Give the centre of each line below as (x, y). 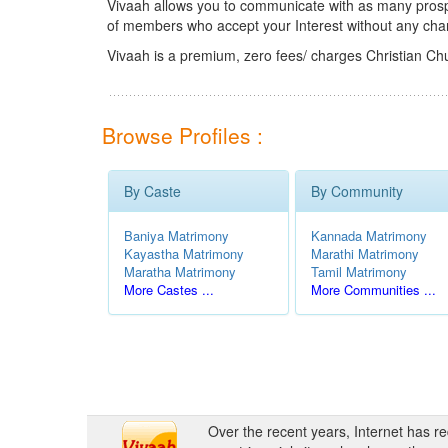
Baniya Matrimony (176, 235)
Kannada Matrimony (369, 235)
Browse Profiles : (182, 135)
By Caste (152, 191)
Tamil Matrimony (359, 271)
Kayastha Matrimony (184, 253)
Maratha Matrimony (180, 271)
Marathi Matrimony (365, 253)
